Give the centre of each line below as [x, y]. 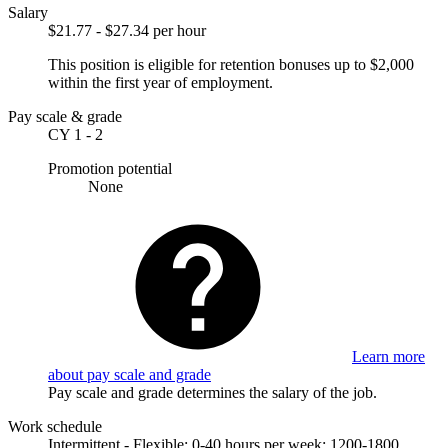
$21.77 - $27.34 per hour [127, 30]
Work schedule [55, 426]
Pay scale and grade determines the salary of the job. [212, 392]
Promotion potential [110, 168]
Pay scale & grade [65, 116]
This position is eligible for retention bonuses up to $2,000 [231, 64]
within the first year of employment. [160, 82]
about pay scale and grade [129, 374]
